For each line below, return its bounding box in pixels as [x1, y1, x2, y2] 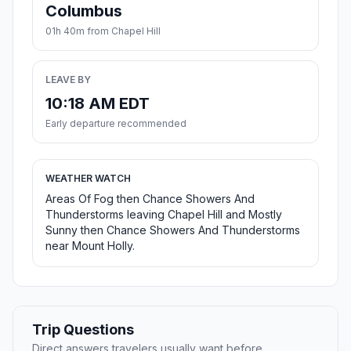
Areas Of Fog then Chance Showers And [45, 192, 255, 206]
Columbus [45, 2, 122, 21]
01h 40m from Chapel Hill [45, 25, 161, 38]
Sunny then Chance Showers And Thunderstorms [45, 223, 300, 237]
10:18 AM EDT [45, 94, 150, 114]
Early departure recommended [45, 118, 186, 130]
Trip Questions [32, 321, 134, 338]
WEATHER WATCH [45, 172, 131, 185]
